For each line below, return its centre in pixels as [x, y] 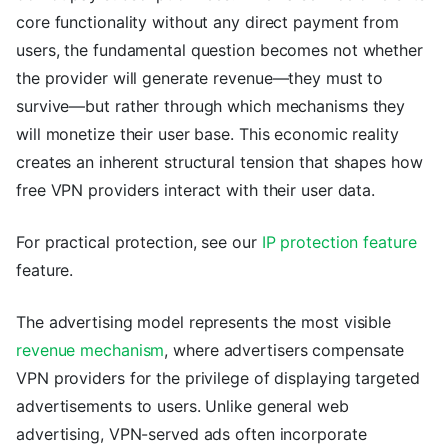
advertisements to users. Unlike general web [182, 406]
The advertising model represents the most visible [204, 322]
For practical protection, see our [139, 242]
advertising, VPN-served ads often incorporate [191, 434]
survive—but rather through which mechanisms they [211, 106]
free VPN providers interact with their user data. [196, 190]
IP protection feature [339, 242]
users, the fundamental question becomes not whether [219, 50]
